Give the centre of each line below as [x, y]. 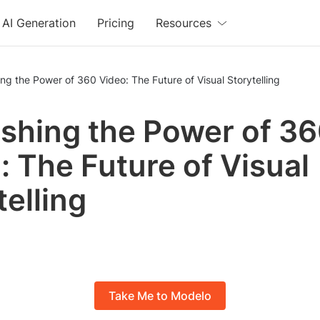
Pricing [116, 23]
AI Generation [39, 23]
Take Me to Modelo [160, 296]
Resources [184, 23]
